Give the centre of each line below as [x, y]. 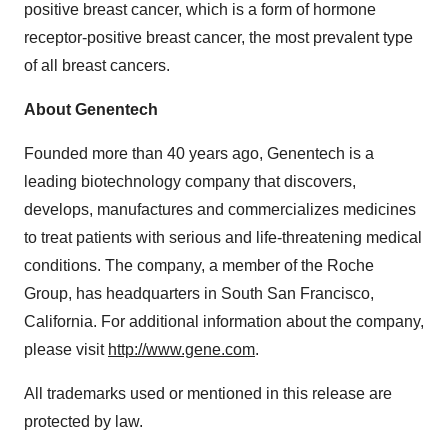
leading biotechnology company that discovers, [190, 181]
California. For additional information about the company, [224, 321]
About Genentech [91, 109]
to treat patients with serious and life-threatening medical [223, 237]
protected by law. [83, 421]
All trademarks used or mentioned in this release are [208, 393]
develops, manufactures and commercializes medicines [220, 209]
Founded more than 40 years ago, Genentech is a [199, 153]
